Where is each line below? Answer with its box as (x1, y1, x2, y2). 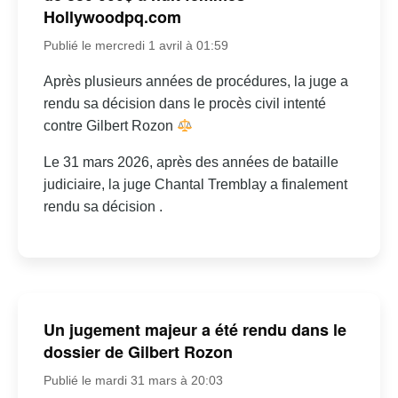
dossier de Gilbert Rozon (43, 339, 233, 363)
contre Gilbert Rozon (43, 118, 177, 134)
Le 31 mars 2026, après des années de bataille (43, 155, 338, 171)
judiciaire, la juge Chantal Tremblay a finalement (43, 177, 347, 193)
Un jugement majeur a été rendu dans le (43, 317, 346, 341)
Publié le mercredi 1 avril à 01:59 (43, 38, 228, 53)
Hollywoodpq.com (43, 5, 181, 29)
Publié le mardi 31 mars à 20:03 (43, 372, 223, 387)
